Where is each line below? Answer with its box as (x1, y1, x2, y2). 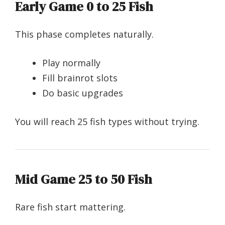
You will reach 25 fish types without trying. (15, 116, 199, 128)
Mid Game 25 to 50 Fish (15, 170, 152, 189)
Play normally (42, 57, 100, 69)
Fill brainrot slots (42, 72, 118, 84)
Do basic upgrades (42, 87, 123, 99)
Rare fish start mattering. (15, 201, 126, 213)
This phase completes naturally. (15, 28, 154, 41)
